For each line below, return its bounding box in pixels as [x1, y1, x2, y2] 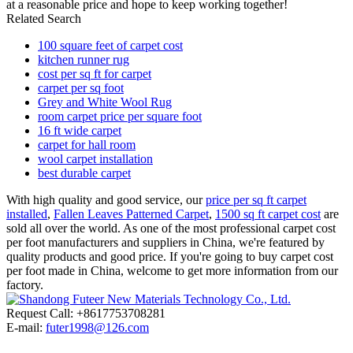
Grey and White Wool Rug [38, 95, 172, 109]
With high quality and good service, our [6, 192, 206, 206]
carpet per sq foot [38, 80, 124, 95]
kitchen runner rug [38, 52, 129, 66]
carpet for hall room [38, 137, 136, 151]
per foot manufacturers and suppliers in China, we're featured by [6, 235, 325, 249]
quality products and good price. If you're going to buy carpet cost [6, 249, 333, 263]
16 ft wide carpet [38, 123, 121, 137]
